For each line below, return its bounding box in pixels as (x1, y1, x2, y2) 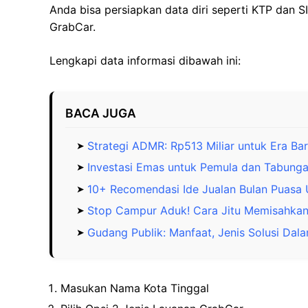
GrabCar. (49, 19, 96, 34)
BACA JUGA (65, 105, 137, 120)
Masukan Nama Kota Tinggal (60, 280, 209, 295)
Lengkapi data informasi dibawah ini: (49, 53, 241, 67)
